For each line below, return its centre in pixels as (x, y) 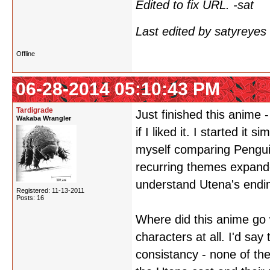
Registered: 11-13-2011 (50, 190)
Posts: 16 (30, 198)
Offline (26, 54)
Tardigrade (35, 110)
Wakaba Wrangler (44, 118)
